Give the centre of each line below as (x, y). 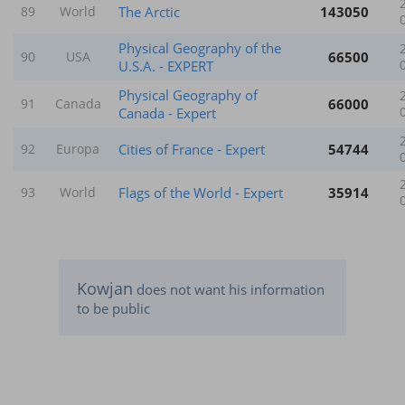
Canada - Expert (167, 113)
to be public (113, 308)
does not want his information (229, 289)
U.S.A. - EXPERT (166, 66)
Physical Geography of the (200, 47)
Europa (78, 149)
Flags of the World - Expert (201, 192)
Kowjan (105, 288)
